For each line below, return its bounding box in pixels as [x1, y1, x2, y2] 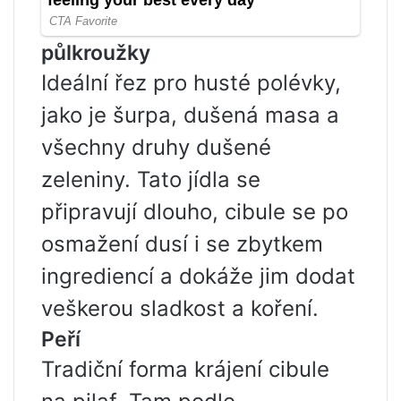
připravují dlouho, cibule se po [41, 199, 348, 226]
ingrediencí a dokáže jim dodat [41, 263, 355, 290]
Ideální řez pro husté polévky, [41, 70, 341, 97]
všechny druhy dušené [41, 134, 271, 161]
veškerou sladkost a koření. [41, 295, 319, 322]
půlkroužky [41, 40, 150, 66]
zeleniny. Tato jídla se [41, 166, 260, 193]
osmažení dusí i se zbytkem [41, 231, 323, 258]
